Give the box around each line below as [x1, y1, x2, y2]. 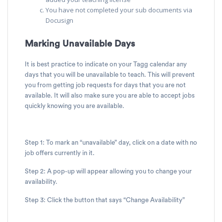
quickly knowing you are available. [25, 102, 124, 110]
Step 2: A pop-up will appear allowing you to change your [25, 167, 192, 175]
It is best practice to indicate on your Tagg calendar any [25, 60, 187, 68]
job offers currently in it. [25, 149, 96, 157]
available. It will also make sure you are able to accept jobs [25, 92, 195, 99]
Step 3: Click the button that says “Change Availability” [25, 196, 185, 204]
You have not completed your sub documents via [46, 5, 192, 14]
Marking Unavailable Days [25, 39, 135, 49]
